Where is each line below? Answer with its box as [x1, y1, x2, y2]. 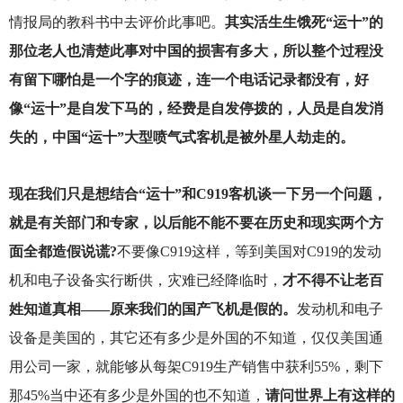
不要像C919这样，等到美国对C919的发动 [116, 243, 381, 259]
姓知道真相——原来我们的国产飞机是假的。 [8, 300, 297, 317]
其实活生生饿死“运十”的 [224, 13, 383, 30]
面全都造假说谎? [8, 243, 117, 259]
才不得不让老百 [282, 272, 383, 288]
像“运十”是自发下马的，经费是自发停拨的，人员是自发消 [8, 100, 383, 116]
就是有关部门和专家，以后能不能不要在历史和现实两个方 [8, 214, 383, 230]
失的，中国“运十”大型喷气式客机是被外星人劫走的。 [8, 129, 354, 145]
